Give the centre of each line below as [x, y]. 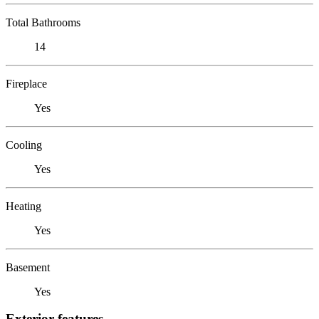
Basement [28, 267]
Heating [23, 206]
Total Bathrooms [43, 22]
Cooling [24, 145]
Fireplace [26, 83]
